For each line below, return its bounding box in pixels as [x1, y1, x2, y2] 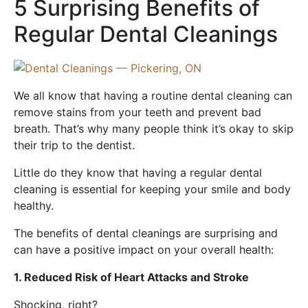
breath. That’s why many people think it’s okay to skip [14, 122, 294, 136]
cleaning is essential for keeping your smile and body [14, 182, 291, 197]
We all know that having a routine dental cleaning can [14, 89, 292, 103]
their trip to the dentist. [14, 138, 135, 153]
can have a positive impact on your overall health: [14, 243, 274, 257]
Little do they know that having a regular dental [14, 166, 262, 180]
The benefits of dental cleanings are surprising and [14, 226, 278, 241]
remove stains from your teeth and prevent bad [14, 105, 261, 120]
